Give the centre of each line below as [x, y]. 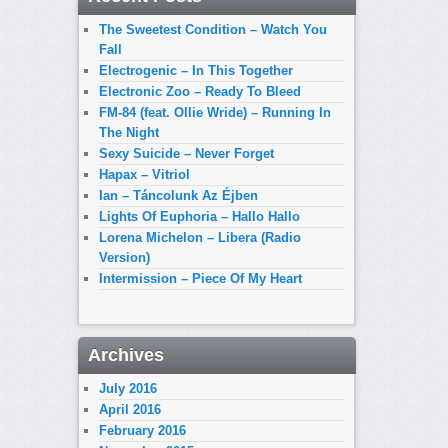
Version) [124, 257]
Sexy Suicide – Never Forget [186, 153]
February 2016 [142, 431]
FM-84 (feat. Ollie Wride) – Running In [215, 112]
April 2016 [130, 410]
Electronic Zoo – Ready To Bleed [200, 91]
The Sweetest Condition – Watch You [213, 29]
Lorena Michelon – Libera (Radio [200, 237]
